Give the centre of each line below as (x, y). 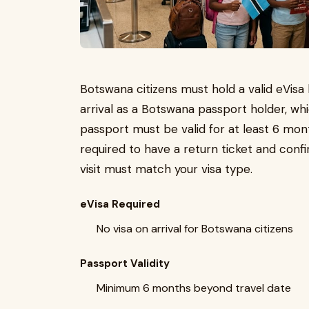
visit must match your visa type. (166, 169)
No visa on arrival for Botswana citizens (195, 229)
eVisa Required (120, 205)
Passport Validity (125, 264)
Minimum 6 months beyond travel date (194, 288)
